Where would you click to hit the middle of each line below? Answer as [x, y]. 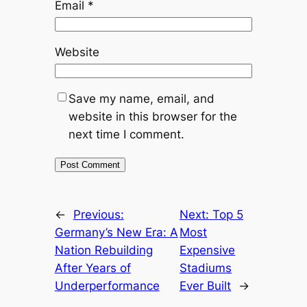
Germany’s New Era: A [116, 232]
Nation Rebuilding [103, 250]
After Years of [93, 268]
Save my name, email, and [141, 98]
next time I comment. [126, 134]
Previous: [98, 214]
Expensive [208, 250]
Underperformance [107, 285]
